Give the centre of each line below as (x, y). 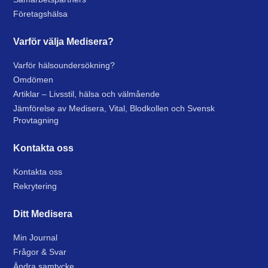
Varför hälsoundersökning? (64, 65)
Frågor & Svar (40, 252)
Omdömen (33, 80)
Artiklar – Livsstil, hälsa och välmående (87, 94)
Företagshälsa (41, 14)
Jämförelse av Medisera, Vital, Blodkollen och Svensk (114, 108)
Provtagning (36, 120)
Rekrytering (35, 186)
